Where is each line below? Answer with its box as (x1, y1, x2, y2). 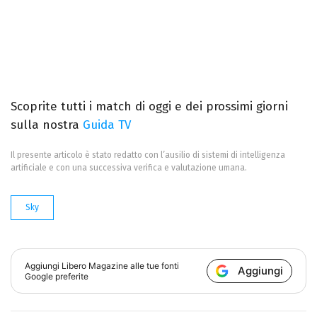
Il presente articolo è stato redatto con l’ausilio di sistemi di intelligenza (11, 149, 285, 160)
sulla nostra (11, 117, 83, 132)
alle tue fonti (128, 260, 180, 271)
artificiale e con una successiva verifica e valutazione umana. (11, 162, 247, 173)
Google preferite (25, 270, 89, 282)
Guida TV (83, 117, 131, 132)
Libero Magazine (62, 260, 129, 271)
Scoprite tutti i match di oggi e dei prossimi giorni (11, 98, 288, 114)
